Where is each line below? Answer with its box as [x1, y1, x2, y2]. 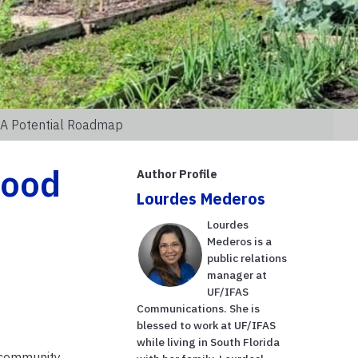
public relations [207, 250, 288, 265]
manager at [207, 267, 268, 282]
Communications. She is [137, 300, 261, 316]
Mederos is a [207, 233, 272, 249]
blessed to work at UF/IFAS [137, 317, 276, 332]
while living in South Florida [137, 334, 280, 349]
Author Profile [137, 165, 218, 181]
